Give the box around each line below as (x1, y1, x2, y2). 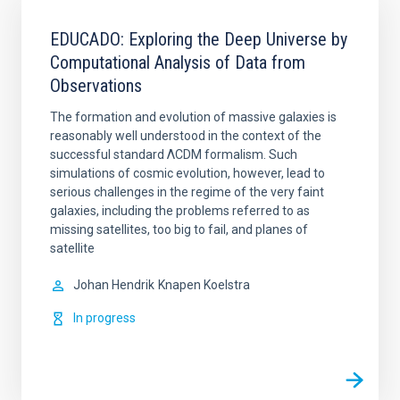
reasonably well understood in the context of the (50, 129, 321, 144)
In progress (73, 311, 136, 326)
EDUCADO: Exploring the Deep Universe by (50, 29, 347, 51)
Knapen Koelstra (158, 278, 250, 293)
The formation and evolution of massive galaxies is (50, 110, 337, 125)
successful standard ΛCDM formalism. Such (50, 147, 297, 162)
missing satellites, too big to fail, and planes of (50, 222, 308, 237)
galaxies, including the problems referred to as (50, 204, 310, 219)
